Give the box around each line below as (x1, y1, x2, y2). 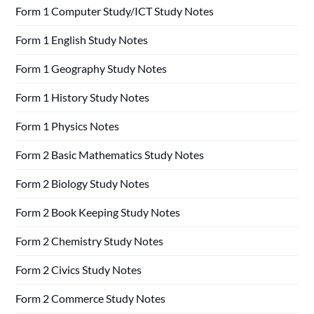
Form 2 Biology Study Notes (15, 176, 150, 190)
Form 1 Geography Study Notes (15, 61, 168, 75)
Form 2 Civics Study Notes (15, 262, 142, 276)
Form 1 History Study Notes (15, 90, 150, 104)
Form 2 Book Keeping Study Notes (15, 205, 181, 219)
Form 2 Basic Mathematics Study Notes (15, 147, 205, 161)
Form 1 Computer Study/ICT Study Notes (15, 4, 214, 18)
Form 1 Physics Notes (15, 118, 120, 132)
